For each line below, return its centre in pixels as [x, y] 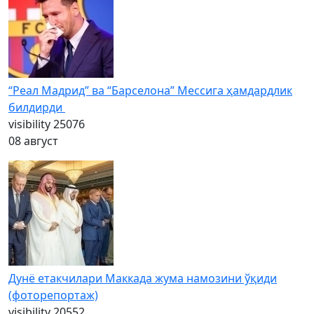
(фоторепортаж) [53, 295]
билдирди [37, 107]
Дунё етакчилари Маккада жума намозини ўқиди [143, 278]
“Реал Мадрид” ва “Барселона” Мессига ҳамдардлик [150, 90]
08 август [33, 141]
